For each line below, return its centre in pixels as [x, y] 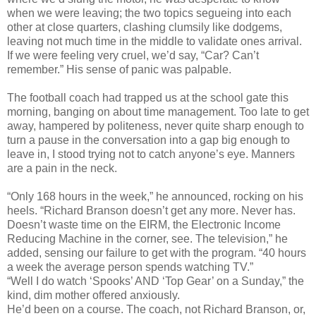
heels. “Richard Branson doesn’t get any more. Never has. [151, 210]
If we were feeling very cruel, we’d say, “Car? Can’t [133, 55]
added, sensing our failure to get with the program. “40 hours [157, 253]
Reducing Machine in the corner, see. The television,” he [147, 238]
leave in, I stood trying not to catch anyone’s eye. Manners [151, 154]
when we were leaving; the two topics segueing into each [149, 13]
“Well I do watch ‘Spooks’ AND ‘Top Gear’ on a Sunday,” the [156, 281]
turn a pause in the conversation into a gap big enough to [148, 140]
